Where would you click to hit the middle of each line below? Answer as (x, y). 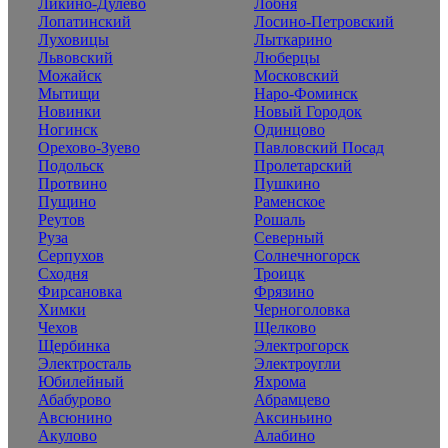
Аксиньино (293, 418)
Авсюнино (75, 418)
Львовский (75, 58)
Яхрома (280, 382)
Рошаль (279, 220)
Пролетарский (303, 166)
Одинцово (289, 130)
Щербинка (74, 346)
